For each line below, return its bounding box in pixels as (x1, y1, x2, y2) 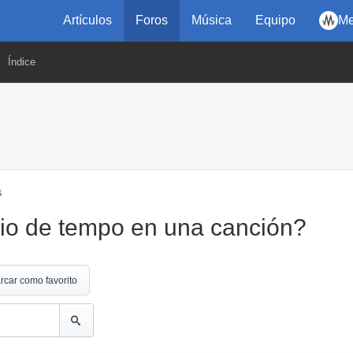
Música (191, 13, 232, 27)
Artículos (63, 13, 112, 27)
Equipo (255, 13, 295, 27)
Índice (8, 56, 35, 68)
